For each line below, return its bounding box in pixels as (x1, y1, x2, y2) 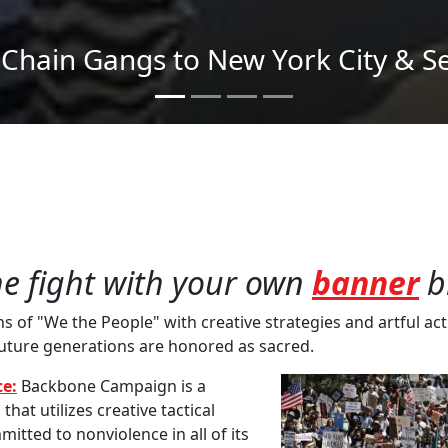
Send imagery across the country (10, 40, 438, 78)
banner (312, 261, 419, 304)
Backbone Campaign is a (21, 375, 206, 397)
